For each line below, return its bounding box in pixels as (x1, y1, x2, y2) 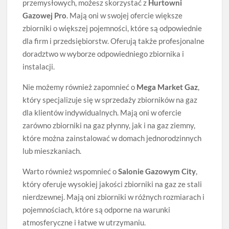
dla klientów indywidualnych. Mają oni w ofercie (22, 107, 182, 117)
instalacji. (22, 61, 55, 71)
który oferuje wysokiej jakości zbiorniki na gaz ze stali (22, 179, 202, 189)
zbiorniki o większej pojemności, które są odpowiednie (22, 23, 202, 33)
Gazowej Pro (22, 10, 67, 20)
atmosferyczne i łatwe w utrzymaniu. (22, 217, 146, 227)
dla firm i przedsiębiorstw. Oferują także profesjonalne (22, 36, 205, 45)
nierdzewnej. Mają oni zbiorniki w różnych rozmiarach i (22, 192, 205, 201)
